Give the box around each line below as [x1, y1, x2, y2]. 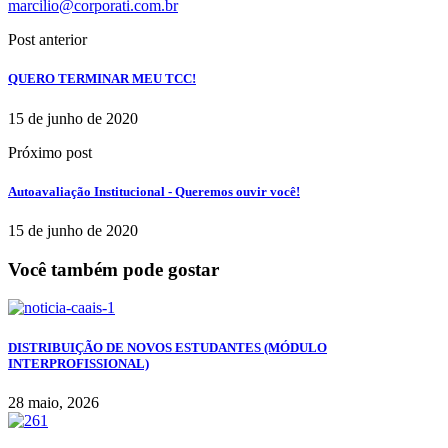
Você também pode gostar [8, 258, 219, 280]
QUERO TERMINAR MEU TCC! [8, 71, 196, 87]
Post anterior [8, 31, 87, 49]
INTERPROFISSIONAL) [8, 355, 149, 371]
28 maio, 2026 [8, 393, 99, 411]
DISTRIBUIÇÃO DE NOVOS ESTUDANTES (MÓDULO [8, 339, 327, 355]
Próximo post [8, 143, 92, 161]
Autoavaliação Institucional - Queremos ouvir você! [8, 183, 300, 199]
